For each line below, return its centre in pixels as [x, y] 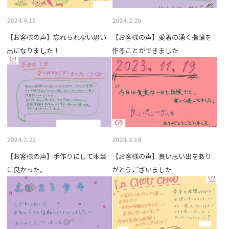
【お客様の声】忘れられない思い [57, 37]
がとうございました [142, 169]
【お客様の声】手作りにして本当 [57, 156]
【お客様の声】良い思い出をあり [162, 156]
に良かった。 [27, 169]
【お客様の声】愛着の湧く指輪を [162, 37]
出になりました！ [33, 50]
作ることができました [145, 50]
